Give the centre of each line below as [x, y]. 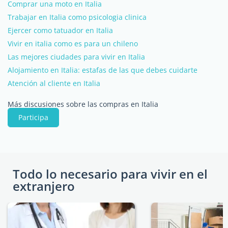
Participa [33, 117]
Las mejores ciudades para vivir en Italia [76, 57]
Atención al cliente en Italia [54, 83]
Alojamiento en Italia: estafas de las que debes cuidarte [103, 70]
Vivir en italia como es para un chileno [73, 44]
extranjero [44, 186]
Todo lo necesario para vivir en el [110, 174]
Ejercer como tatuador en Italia [60, 30]
